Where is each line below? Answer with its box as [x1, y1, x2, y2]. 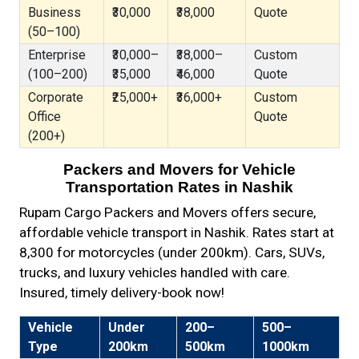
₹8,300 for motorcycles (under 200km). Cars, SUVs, [19, 244, 325, 260]
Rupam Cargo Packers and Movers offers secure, [19, 204, 316, 220]
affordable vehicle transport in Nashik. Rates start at [19, 224, 334, 240]
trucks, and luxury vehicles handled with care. [19, 264, 290, 280]
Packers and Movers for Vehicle [63, 161, 296, 178]
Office [28, 109, 61, 124]
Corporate [28, 90, 83, 105]
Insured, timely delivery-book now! [19, 284, 224, 301]
